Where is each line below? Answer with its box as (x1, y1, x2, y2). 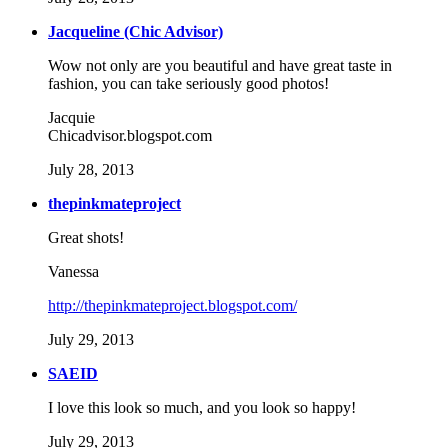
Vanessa (48, 263, 99, 281)
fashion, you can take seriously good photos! (48, 75, 329, 93)
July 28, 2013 (48, 161, 134, 179)
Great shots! (48, 229, 124, 247)
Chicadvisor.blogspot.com (48, 127, 212, 145)
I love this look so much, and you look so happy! (48, 399, 356, 417)
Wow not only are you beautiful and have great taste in (48, 57, 392, 75)
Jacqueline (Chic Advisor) (48, 23, 223, 41)
